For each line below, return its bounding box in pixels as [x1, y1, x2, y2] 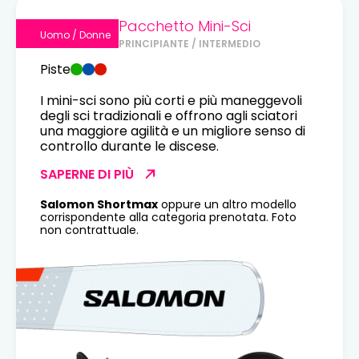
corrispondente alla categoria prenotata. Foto [40, 208, 296, 225]
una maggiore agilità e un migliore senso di [40, 121, 305, 140]
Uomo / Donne [40, 27, 111, 42]
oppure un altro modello [158, 196, 296, 212]
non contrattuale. [40, 221, 139, 238]
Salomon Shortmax [40, 196, 158, 212]
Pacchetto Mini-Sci [119, 15, 251, 36]
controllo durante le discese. [40, 136, 219, 155]
